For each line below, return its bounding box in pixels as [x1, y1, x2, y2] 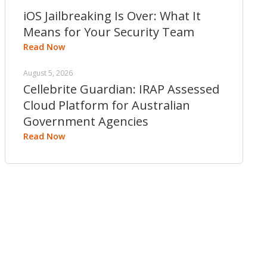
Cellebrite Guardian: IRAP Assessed [23, 81, 219, 97]
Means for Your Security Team [23, 24, 194, 40]
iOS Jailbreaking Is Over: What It [23, 8, 201, 24]
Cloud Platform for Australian [23, 97, 190, 113]
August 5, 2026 [23, 68, 73, 78]
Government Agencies [23, 113, 148, 129]
